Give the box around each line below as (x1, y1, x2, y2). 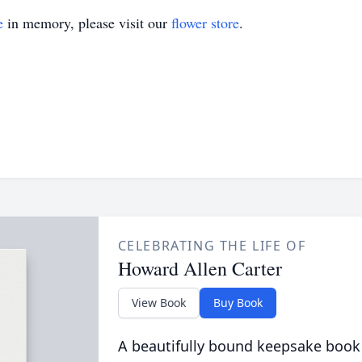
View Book (131, 295, 186, 310)
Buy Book (213, 295, 263, 310)
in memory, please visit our (3, 13, 171, 32)
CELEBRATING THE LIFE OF (117, 237, 306, 255)
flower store (171, 13, 239, 32)
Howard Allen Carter (117, 255, 282, 281)
